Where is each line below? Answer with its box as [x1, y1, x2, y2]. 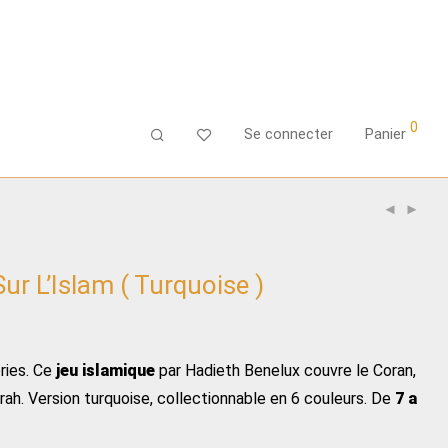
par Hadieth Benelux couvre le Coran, [155, 361, 416, 380]
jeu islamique [56, 361, 155, 380]
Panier [365, 124, 406, 143]
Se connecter [244, 124, 333, 143]
